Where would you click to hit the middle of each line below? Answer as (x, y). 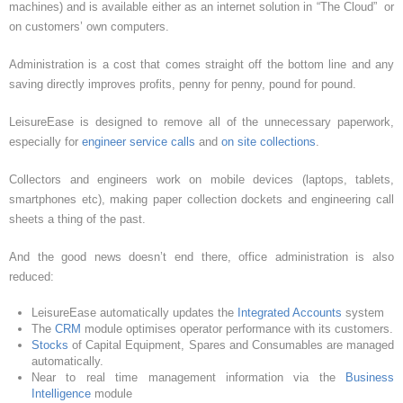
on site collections (269, 142)
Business (370, 377)
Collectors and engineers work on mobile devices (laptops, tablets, (201, 179)
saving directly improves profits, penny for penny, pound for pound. (183, 84)
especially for (45, 142)
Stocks (50, 345)
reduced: (31, 277)
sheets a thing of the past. (77, 219)
